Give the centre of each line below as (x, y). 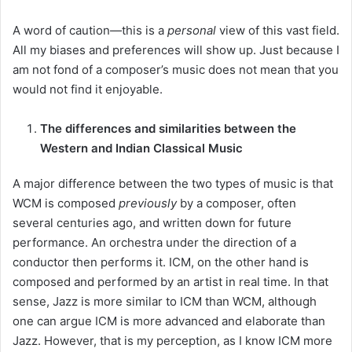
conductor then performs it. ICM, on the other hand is (161, 262)
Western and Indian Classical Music (141, 148)
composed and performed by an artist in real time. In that (170, 281)
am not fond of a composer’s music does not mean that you (176, 69)
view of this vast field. (278, 30)
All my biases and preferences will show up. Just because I (176, 49)
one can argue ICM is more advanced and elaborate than (169, 321)
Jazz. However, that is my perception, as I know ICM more (172, 340)
